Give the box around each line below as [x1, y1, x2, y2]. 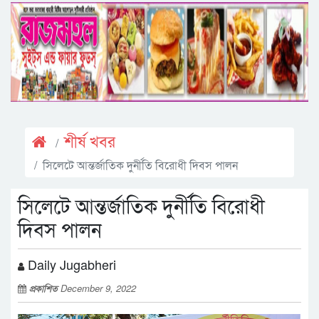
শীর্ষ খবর [64, 132, 115, 153]
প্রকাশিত [29, 281, 61, 295]
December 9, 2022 [61, 281, 136, 295]
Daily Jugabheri [24, 255, 116, 273]
